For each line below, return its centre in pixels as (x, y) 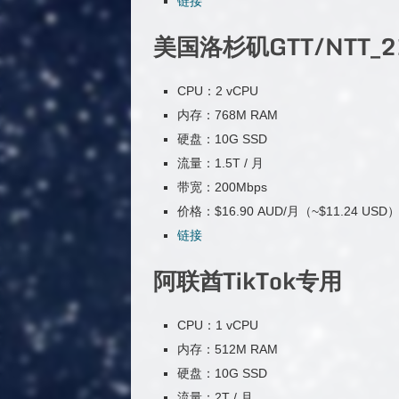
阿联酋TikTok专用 (248, 280)
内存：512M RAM (227, 349)
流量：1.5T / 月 (220, 163)
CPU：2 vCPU (217, 90)
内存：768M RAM (227, 114)
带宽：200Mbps (222, 187)
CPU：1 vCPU (217, 325)
